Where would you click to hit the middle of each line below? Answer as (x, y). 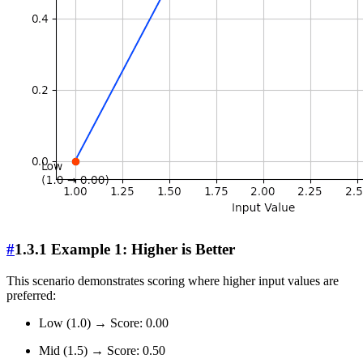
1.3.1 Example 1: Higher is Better (125, 250)
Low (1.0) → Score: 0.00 (104, 322)
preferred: (31, 295)
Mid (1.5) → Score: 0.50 (102, 350)
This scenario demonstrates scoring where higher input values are (173, 280)
